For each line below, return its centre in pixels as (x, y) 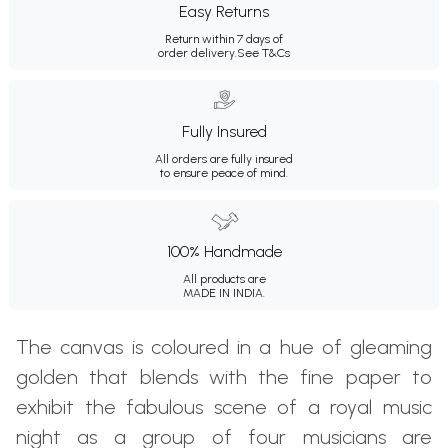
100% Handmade (224, 252)
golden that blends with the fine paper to (224, 377)
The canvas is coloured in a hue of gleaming (224, 347)
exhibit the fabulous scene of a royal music (224, 407)
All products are (224, 279)
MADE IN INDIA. (224, 293)
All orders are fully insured (224, 159)
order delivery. (197, 53)
